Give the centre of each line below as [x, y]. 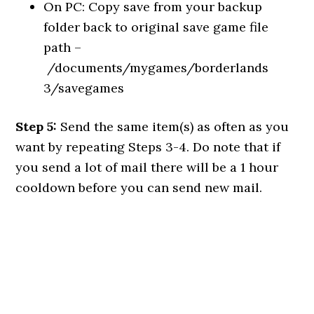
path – [63, 47]
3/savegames [84, 88]
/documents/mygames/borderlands [156, 68]
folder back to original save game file [156, 27]
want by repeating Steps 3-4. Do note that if [148, 147]
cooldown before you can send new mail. [139, 187]
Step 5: [36, 127]
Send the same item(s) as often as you [173, 127]
